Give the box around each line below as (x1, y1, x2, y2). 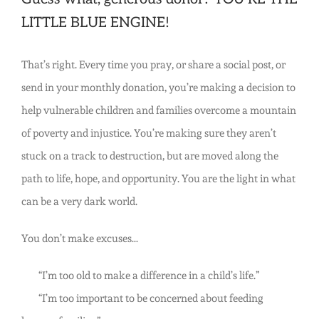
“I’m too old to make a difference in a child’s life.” (21, 269, 260, 283)
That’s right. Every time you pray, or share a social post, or (21, 58, 286, 72)
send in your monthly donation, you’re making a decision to (21, 81, 296, 95)
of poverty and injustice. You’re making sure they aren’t (21, 127, 276, 140)
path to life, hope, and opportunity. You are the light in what (21, 172, 296, 186)
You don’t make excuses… (21, 232, 138, 246)
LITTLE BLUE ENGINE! (21, 14, 173, 31)
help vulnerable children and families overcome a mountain (21, 104, 296, 117)
